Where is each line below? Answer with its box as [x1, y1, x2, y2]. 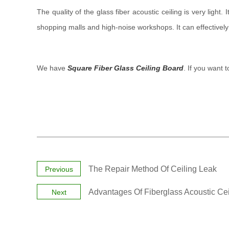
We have [37, 64, 67, 72]
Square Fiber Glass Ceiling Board [67, 64, 184, 72]
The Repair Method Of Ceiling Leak [88, 165, 217, 173]
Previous [44, 165, 73, 173]
